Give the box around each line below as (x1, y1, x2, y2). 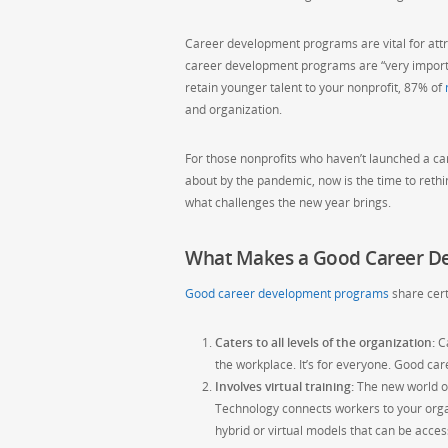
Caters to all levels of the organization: (215, 334, 435, 352)
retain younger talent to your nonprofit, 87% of (185, 79, 445, 97)
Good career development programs (185, 285, 389, 303)
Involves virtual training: (215, 378, 354, 396)
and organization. (185, 101, 282, 119)
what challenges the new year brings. (185, 194, 391, 212)
